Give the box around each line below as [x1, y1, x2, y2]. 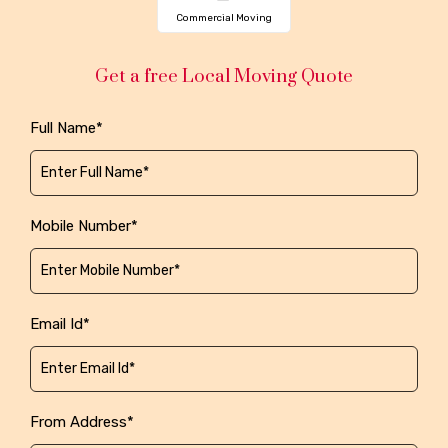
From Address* [30, 413, 134, 431]
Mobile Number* [30, 217, 138, 235]
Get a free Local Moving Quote [95, 65, 353, 88]
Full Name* [30, 119, 103, 137]
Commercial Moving [176, 12, 272, 24]
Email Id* [30, 315, 90, 333]
